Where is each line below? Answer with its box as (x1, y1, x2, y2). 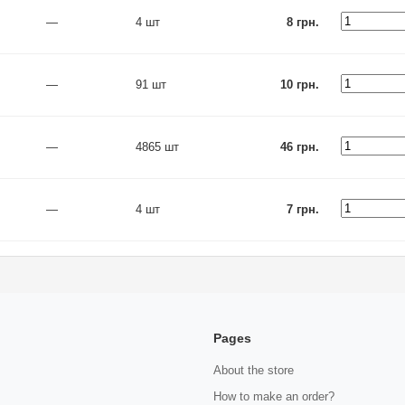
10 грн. (280, 78, 319, 91)
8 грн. (287, 15, 319, 29)
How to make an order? (213, 390, 334, 403)
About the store (213, 363, 294, 377)
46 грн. (280, 140, 319, 154)
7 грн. (287, 202, 319, 216)
